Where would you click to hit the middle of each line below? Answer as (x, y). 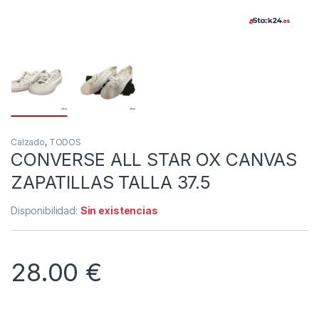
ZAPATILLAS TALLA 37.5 (111, 182)
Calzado (28, 142)
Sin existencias (119, 210)
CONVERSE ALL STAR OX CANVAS (154, 159)
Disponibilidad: (46, 210)
